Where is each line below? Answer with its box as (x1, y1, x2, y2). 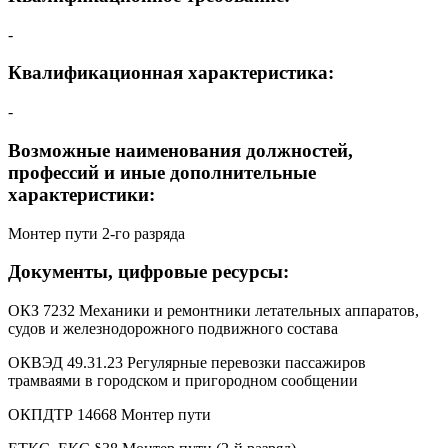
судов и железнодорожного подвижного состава (8, 320, 338, 337)
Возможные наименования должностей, (8, 139, 353, 161)
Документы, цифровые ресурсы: (8, 261, 289, 283)
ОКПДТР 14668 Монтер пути (8, 406, 211, 423)
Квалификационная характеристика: (8, 62, 334, 84)
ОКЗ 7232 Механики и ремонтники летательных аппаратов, (8, 302, 419, 319)
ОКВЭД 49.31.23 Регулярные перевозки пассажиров (8, 354, 366, 371)
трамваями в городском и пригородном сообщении (8, 372, 358, 389)
